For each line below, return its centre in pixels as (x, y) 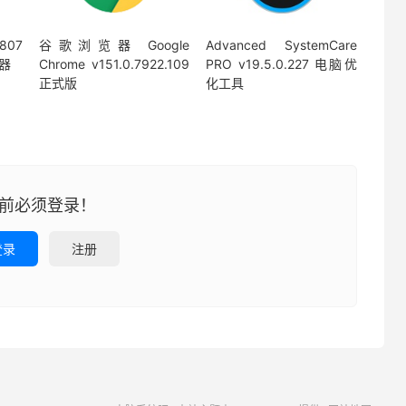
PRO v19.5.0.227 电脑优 (281, 63)
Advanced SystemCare (281, 44)
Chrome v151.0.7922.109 (114, 63)
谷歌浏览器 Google (114, 44)
